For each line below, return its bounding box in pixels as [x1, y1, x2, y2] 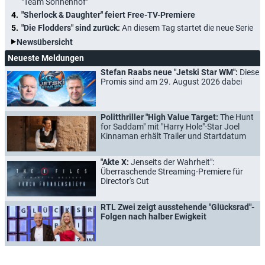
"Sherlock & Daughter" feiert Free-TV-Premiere [21, 9, 195, 20]
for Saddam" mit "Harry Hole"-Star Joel [101, 121, 240, 131]
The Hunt [220, 112, 254, 122]
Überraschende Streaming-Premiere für [101, 166, 243, 176]
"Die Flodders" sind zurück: [21, 22, 122, 33]
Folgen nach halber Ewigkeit [101, 211, 206, 221]
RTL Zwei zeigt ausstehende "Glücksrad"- [101, 202, 254, 212]
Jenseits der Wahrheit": [131, 157, 214, 167]
